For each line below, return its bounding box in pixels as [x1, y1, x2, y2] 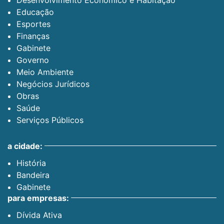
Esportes [16, 18, 50, 29]
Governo [16, 54, 49, 65]
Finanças [16, 30, 49, 41]
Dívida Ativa [16, 209, 62, 220]
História [16, 157, 46, 168]
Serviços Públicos [16, 114, 83, 125]
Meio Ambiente [16, 66, 73, 77]
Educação [16, 6, 54, 17]
